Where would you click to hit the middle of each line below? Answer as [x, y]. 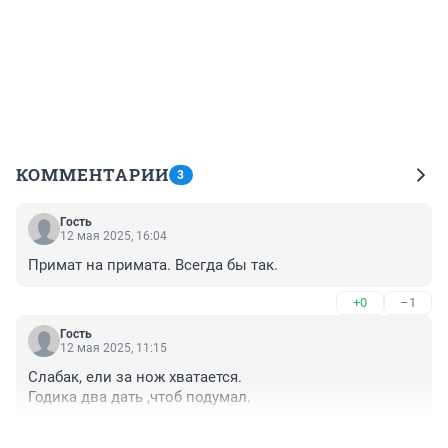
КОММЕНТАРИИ [92, 175]
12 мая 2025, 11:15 [113, 348]
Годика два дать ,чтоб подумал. [139, 397]
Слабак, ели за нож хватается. [135, 377]
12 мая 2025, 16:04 [113, 236]
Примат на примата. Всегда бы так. [153, 265]
